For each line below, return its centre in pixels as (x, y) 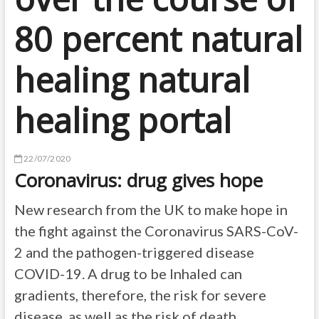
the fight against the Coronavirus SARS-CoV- (156, 231)
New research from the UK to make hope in (151, 209)
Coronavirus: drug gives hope (138, 180)
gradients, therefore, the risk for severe (140, 295)
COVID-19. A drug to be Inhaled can (128, 273)
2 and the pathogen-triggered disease (134, 252)
